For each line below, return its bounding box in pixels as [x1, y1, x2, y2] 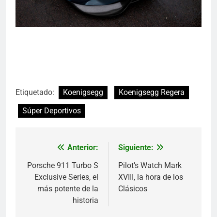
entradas [25, 178, 71, 192]
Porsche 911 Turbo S [27, 160, 98, 170]
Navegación [25, 143, 87, 157]
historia [73, 195, 98, 205]
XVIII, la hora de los [118, 172, 183, 182]
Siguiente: [118, 142, 154, 152]
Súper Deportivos [22, 106, 81, 115]
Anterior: [67, 142, 98, 152]
